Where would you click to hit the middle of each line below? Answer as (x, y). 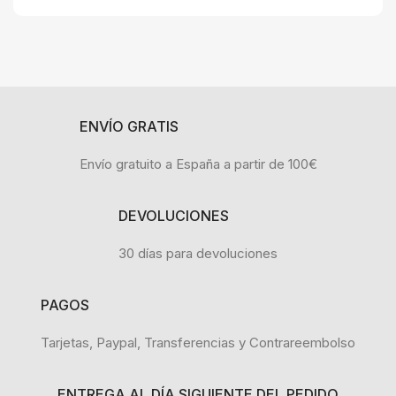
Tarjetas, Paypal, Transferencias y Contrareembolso (198, 343)
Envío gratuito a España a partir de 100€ (198, 164)
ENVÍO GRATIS (129, 127)
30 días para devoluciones (198, 254)
